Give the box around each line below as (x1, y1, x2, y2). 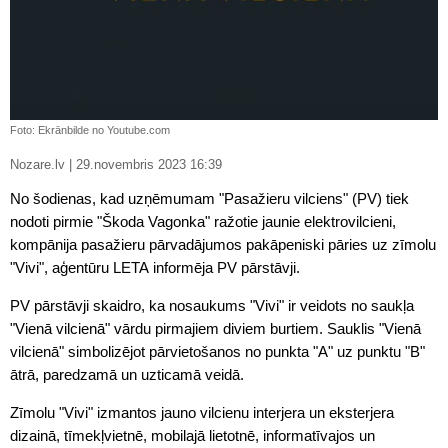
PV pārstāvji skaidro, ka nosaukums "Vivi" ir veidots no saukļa (10, 297, 414, 315)
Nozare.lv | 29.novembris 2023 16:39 (76, 158, 222, 173)
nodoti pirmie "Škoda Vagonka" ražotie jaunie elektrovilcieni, (10, 213, 396, 231)
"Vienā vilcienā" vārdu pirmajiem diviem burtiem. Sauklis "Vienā (10, 320, 421, 338)
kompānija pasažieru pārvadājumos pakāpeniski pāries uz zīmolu (10, 236, 436, 254)
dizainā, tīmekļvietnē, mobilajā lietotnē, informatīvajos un (10, 427, 375, 445)
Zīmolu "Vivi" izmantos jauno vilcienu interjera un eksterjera (10, 404, 394, 422)
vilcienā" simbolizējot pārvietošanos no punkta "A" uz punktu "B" (10, 343, 425, 361)
